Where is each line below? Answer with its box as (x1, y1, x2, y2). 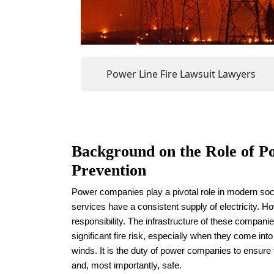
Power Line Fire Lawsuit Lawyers (106, 67, 256, 81)
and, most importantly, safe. (72, 260, 182, 270)
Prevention (72, 161, 146, 179)
